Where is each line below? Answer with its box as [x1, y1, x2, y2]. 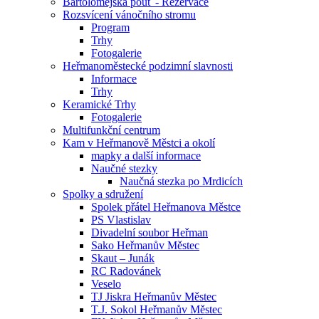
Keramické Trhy [63, 98, 136, 110]
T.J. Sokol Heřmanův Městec [91, 303, 222, 315]
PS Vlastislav [91, 214, 151, 226]
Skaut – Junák [91, 252, 155, 264]
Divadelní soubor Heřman [91, 226, 208, 239]
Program [91, 21, 130, 33]
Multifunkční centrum [63, 124, 160, 136]
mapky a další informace [91, 150, 201, 162]
